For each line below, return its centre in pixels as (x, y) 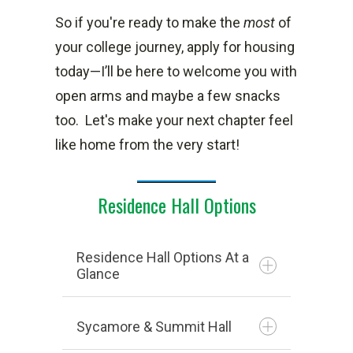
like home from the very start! (147, 144)
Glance (98, 273)
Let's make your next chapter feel (189, 120)
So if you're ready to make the (148, 22)
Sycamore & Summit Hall (154, 326)
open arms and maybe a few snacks (168, 95)
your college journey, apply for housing (175, 46)
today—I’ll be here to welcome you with (176, 71)
